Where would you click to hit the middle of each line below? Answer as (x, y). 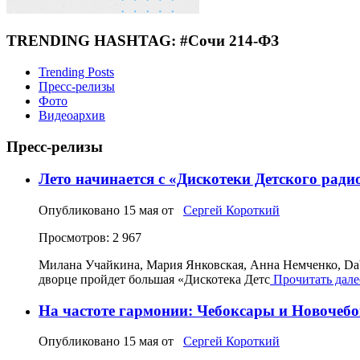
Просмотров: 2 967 (90, 238)
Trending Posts (76, 72)
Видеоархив (72, 115)
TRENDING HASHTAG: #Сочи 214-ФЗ (143, 41)
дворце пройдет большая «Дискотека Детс (154, 280)
